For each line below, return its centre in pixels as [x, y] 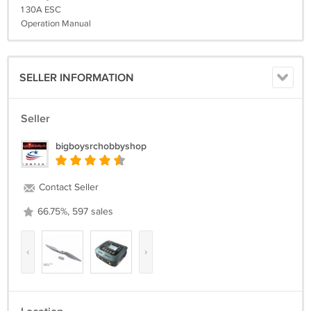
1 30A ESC [41, 10]
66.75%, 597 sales [74, 212]
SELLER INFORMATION [77, 78]
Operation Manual [56, 24]
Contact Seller [67, 187]
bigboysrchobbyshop [101, 146]
